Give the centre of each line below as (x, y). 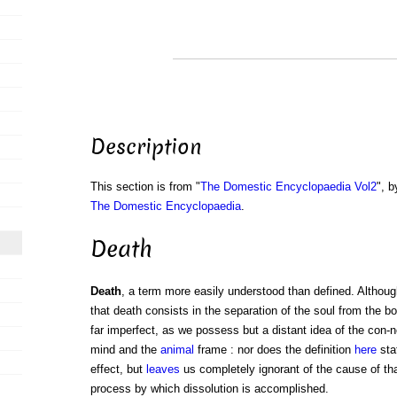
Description (146, 148)
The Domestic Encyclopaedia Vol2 (288, 187)
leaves (163, 370)
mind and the (125, 350)
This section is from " (145, 187)
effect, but (118, 370)
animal (177, 350)
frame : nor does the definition (274, 350)
